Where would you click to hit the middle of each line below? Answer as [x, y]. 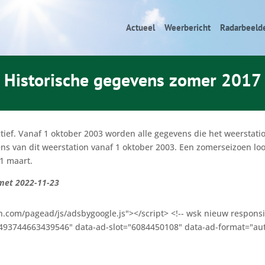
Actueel [140, 28]
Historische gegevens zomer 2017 [132, 79]
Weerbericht [187, 28]
